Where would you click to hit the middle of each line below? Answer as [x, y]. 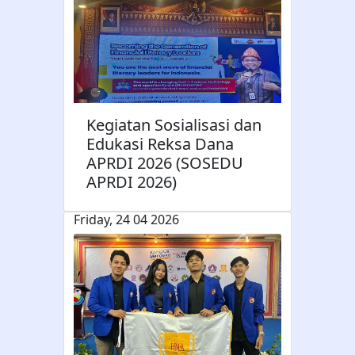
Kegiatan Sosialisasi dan [174, 124]
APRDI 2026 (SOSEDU [165, 162]
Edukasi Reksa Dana [160, 143]
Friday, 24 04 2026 [126, 219]
